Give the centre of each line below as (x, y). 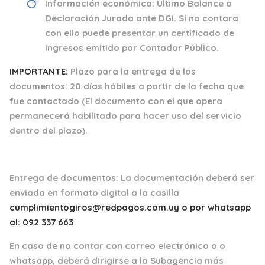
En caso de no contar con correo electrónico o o (117, 245)
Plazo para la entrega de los (133, 71)
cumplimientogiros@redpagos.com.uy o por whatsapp (130, 207)
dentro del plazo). (49, 130)
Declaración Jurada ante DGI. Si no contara (142, 18)
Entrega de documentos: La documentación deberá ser (132, 177)
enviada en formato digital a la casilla (94, 192)
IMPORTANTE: (40, 71)
